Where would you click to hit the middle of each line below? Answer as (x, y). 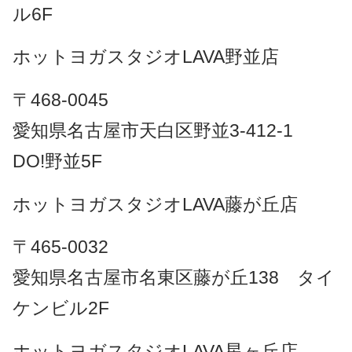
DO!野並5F (57, 161)
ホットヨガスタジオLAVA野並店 (145, 57)
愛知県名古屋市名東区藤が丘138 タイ (173, 278)
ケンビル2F (60, 308)
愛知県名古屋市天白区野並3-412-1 (161, 131)
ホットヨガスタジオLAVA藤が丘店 (155, 204)
